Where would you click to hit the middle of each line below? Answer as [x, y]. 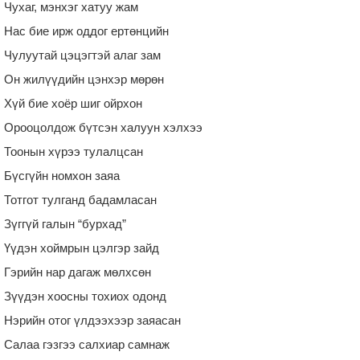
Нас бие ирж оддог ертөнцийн [86, 31]
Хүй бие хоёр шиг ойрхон [73, 103]
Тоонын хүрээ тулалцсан [74, 151]
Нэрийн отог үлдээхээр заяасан [92, 320]
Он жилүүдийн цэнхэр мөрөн [84, 79]
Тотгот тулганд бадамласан [80, 199]
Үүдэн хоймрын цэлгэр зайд [82, 247]
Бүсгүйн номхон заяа [62, 175]
